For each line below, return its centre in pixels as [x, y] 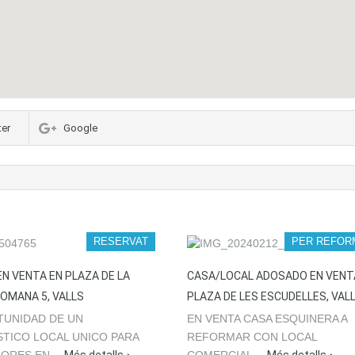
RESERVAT [121, 241]
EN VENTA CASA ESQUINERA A [267, 319]
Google [80, 128]
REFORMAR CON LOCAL [252, 337]
